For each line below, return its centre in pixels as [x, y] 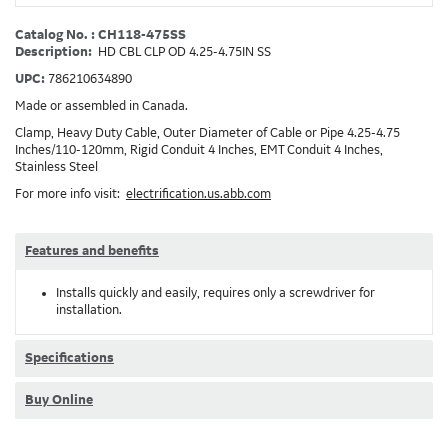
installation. [89, 310]
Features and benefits [92, 251]
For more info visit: [70, 194]
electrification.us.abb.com [198, 194]
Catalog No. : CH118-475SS [100, 35]
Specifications [69, 358]
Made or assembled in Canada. [101, 106]
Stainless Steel [56, 167]
